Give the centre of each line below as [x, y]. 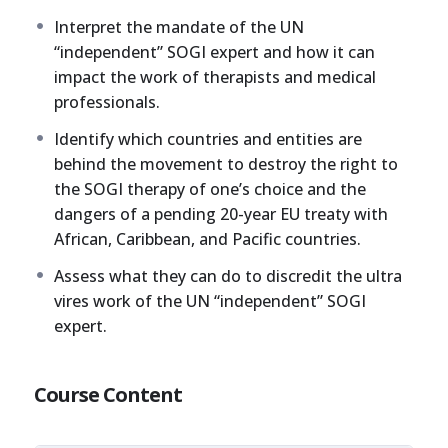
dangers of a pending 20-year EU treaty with [221, 214]
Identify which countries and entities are [208, 139]
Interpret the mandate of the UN [179, 27]
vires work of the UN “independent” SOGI [210, 301]
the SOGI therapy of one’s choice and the [210, 189]
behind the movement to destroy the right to [226, 164]
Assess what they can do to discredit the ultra [228, 276]
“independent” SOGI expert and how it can [215, 52]
